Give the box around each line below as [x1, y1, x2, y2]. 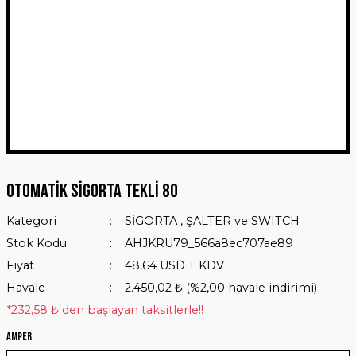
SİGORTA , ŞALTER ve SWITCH [124, 214, 300, 228]
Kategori [6, 214, 56, 228]
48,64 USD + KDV [124, 258, 224, 273]
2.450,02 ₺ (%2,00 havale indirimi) [124, 281, 317, 295]
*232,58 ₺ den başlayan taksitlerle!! [6, 303, 203, 317]
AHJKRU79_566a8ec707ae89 [124, 236, 293, 250]
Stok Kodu [6, 236, 67, 250]
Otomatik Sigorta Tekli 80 [6, 180, 178, 203]
